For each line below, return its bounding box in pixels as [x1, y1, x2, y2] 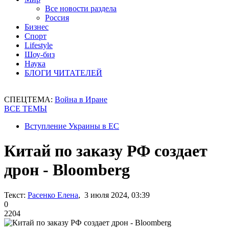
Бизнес [25, 22, 49, 31]
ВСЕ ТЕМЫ [4, 104, 47, 113]
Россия [45, 13, 69, 22]
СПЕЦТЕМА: [4, 95, 55, 104]
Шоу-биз [25, 50, 55, 59]
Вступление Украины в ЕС [25, 122, 119, 130]
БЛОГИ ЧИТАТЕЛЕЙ [25, 68, 102, 77]
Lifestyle [25, 41, 53, 50]
